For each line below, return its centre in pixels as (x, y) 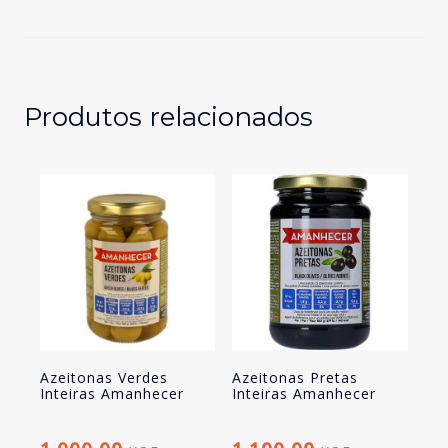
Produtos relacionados (168, 117)
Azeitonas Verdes (103, 377)
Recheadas (62, 15)
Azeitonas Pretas (295, 377)
